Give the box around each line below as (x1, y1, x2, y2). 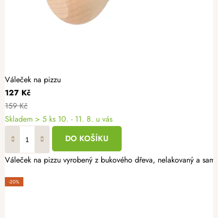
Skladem (5, 113, 35, 125)
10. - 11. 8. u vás (58, 113, 112, 125)
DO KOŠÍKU (65, 133, 109, 145)
